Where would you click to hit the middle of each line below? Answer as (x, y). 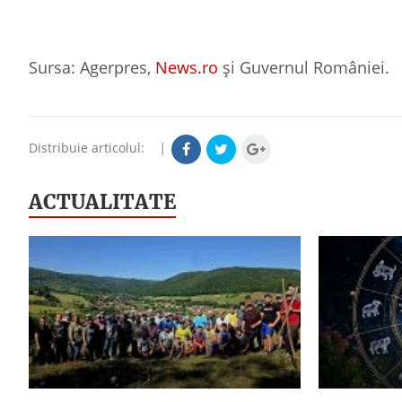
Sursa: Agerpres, (92, 67)
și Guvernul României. (306, 67)
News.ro (187, 67)
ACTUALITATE (102, 201)
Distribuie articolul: (92, 148)
